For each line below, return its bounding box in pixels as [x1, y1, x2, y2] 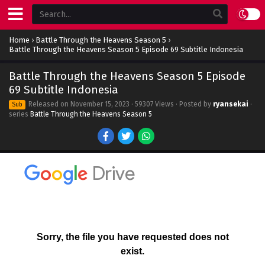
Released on [27, 100, 70, 108]
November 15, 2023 [70, 100, 130, 108]
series [9, 110, 30, 118]
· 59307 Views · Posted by [130, 100, 213, 108]
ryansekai [213, 100, 248, 108]
